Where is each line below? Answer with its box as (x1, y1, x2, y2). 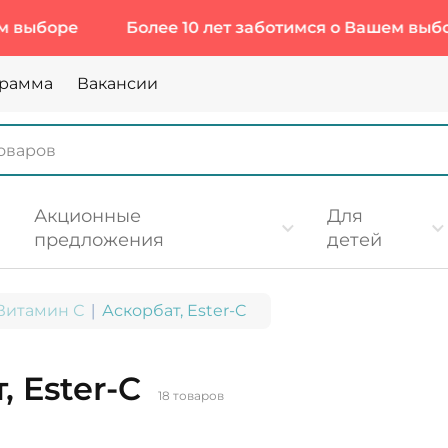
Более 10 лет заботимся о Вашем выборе (45, 18, 393, 37)
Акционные (33, 205, 141, 227)
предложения (33, 229, 164, 251)
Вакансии (77, 74, 158, 93)
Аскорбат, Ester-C (102, 301, 247, 320)
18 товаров (158, 388, 224, 403)
